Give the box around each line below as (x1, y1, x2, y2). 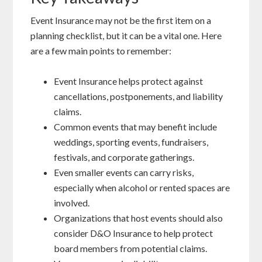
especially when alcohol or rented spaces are (54, 182, 230, 194)
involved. (54, 197, 90, 209)
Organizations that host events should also (54, 212, 223, 224)
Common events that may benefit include (54, 121, 218, 133)
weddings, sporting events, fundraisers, (54, 136, 209, 148)
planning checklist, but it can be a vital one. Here (30, 30, 222, 42)
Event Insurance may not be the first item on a (30, 15, 212, 26)
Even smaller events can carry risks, (54, 167, 194, 178)
